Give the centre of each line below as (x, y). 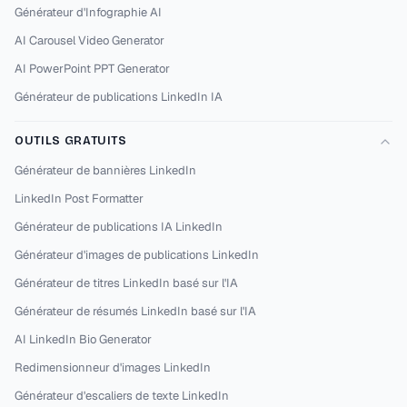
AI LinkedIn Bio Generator (83, 339)
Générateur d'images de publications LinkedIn (137, 255)
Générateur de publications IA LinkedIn (119, 227)
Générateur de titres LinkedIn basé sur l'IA (126, 283)
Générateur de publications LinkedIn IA (119, 97)
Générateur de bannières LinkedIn (105, 170)
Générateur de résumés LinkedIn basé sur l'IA (135, 311)
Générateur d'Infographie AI (88, 12)
